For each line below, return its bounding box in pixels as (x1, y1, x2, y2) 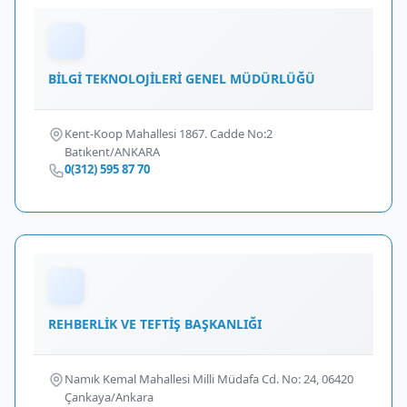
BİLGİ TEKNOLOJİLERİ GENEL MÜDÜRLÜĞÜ (48, 70, 315, 87)
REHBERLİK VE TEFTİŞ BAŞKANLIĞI (48, 315, 262, 333)
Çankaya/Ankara (65, 389, 154, 405)
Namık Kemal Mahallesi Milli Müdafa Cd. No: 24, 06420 (65, 371, 353, 387)
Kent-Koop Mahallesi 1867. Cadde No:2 (65, 125, 273, 142)
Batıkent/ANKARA (65, 144, 160, 160)
